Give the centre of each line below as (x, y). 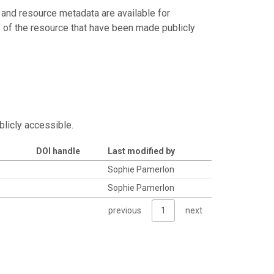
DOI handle (58, 151)
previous (124, 211)
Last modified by (141, 151)
